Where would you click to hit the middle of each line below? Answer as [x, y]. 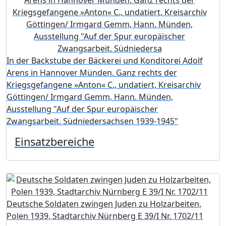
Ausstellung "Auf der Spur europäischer [82, 109]
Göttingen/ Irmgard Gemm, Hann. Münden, [90, 97]
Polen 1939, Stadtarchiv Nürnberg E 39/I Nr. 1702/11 [105, 216]
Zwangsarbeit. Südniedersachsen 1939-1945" [92, 121]
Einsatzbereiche [54, 142]
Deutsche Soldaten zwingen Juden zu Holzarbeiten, [104, 204]
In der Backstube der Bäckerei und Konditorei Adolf [105, 61]
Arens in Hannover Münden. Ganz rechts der [92, 73]
